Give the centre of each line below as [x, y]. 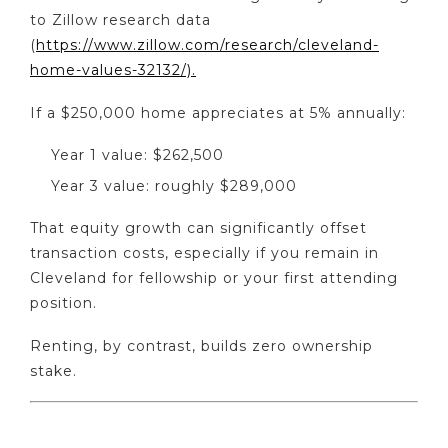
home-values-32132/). [113, 70]
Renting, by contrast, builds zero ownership [201, 345]
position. [63, 303]
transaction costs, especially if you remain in [204, 253]
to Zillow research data [120, 20]
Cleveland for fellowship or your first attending [214, 278]
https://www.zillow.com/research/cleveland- [207, 45]
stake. [53, 370]
